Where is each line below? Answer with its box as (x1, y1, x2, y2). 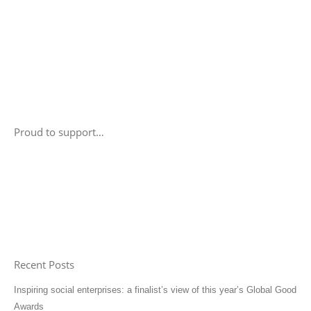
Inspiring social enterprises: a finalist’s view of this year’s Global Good (14, 285, 296, 296)
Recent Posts (14, 258, 74, 272)
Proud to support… (14, 125, 104, 140)
